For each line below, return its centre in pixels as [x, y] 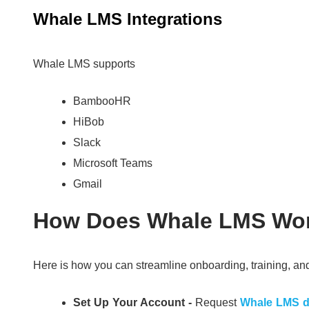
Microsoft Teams [113, 163]
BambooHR [102, 101]
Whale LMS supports [84, 64]
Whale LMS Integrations [128, 19]
